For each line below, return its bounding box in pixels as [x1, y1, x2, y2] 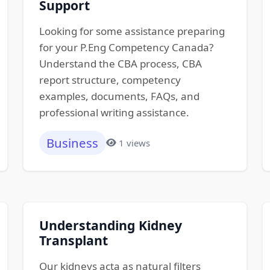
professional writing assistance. [39, 105, 189, 119]
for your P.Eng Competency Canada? [39, 40, 213, 54]
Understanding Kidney [39, 216, 182, 234]
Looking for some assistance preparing [39, 24, 225, 38]
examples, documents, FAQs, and [39, 89, 199, 103]
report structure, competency [39, 72, 181, 87]
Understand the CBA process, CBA [39, 56, 202, 71]
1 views [119, 136, 151, 149]
